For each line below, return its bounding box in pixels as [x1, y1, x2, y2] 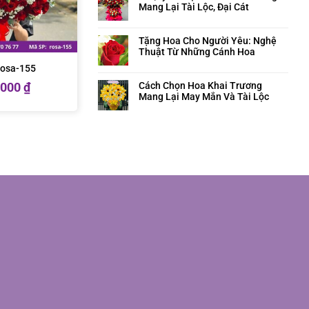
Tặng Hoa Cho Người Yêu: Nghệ [139, 35, 277, 46]
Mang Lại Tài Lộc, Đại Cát [139, 1, 249, 12]
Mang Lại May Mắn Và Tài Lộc [139, 91, 269, 102]
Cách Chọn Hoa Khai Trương [139, 80, 262, 91]
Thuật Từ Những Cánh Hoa [139, 46, 255, 57]
